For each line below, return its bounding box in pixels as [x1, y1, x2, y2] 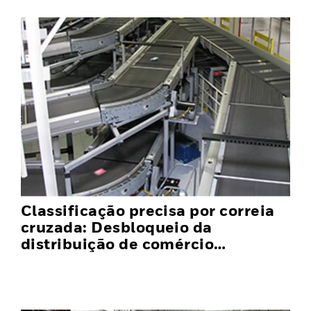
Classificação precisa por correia [21, 201, 275, 220]
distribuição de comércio [21, 235, 215, 253]
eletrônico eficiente [21, 251, 175, 270]
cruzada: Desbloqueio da [21, 218, 212, 237]
